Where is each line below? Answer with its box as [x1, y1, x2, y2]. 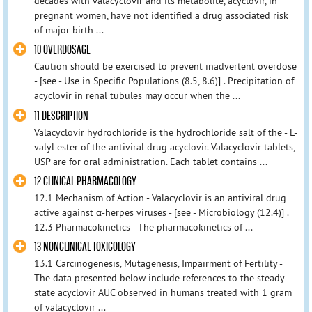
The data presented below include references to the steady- [33, 271, 288, 284]
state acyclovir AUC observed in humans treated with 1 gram [33, 286, 292, 299]
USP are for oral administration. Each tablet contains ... [33, 155, 267, 168]
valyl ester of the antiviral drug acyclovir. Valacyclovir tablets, [33, 140, 295, 153]
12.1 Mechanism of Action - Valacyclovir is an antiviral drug [33, 191, 286, 204]
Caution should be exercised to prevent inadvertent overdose [33, 60, 297, 73]
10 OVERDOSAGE [33, 42, 91, 58]
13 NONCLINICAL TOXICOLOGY [33, 239, 136, 254]
